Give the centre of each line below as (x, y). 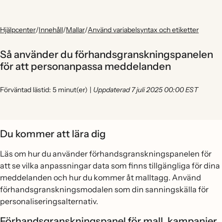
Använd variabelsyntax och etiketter (143, 30)
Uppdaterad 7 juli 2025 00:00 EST (146, 90)
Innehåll (51, 30)
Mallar (75, 30)
